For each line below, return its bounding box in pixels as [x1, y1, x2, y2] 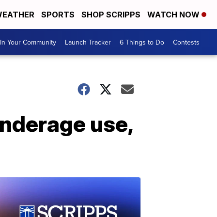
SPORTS [41, 10, 75, 19]
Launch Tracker [65, 37, 111, 47]
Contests [173, 37, 200, 47]
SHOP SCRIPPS [81, 10, 140, 19]
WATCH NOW [147, 10, 201, 19]
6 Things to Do [120, 37, 164, 47]
